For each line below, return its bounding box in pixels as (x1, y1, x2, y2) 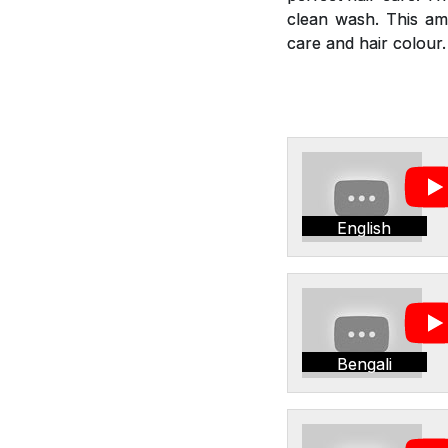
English (337, 217, 392, 238)
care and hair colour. (287, 32, 446, 53)
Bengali (336, 353, 392, 374)
